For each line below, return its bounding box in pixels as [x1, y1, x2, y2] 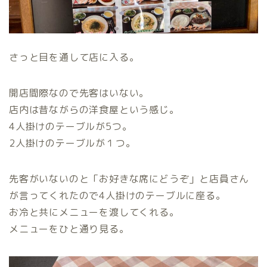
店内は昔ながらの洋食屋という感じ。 [9, 103, 179, 116]
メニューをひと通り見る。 [9, 222, 129, 235]
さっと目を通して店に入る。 [9, 50, 139, 64]
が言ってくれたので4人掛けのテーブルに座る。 [9, 188, 226, 202]
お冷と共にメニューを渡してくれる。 [9, 205, 179, 219]
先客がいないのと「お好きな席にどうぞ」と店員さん [9, 172, 250, 185]
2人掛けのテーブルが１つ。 [9, 136, 136, 150]
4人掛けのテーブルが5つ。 [9, 119, 132, 133]
